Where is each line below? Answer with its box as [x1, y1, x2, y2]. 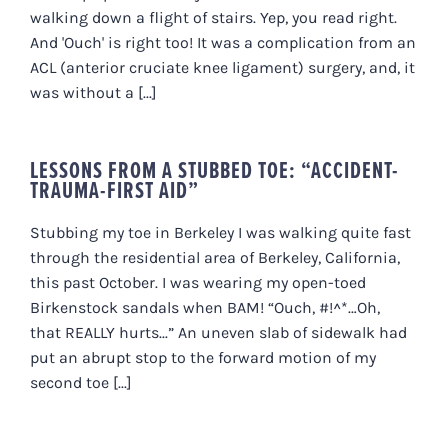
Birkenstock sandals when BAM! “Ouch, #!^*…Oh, [30, 297, 380, 317]
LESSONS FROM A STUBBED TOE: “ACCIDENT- [30, 152, 399, 187]
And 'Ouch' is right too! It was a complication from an [30, 32, 416, 52]
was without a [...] [30, 82, 157, 102]
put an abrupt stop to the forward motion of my [30, 347, 376, 367]
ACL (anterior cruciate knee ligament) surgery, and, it [30, 57, 415, 77]
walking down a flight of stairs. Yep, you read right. [30, 7, 397, 27]
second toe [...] [30, 372, 132, 392]
